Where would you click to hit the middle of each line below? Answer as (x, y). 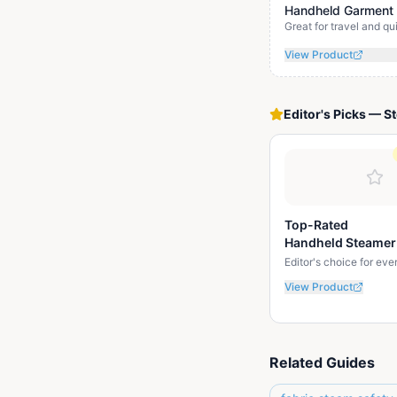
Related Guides (322, 362)
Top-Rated (316, 225)
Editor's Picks (325, 114)
